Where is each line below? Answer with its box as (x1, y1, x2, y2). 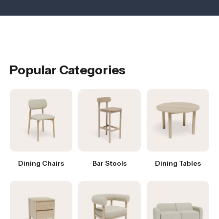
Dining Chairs (18, 159, 64, 167)
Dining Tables (155, 159, 201, 167)
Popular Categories (10, 62, 125, 77)
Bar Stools (92, 159, 127, 167)
